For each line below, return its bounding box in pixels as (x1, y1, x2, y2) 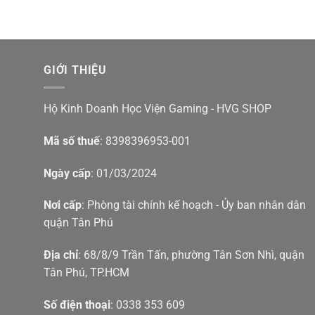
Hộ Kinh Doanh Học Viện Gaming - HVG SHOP (44, 101, 271, 115)
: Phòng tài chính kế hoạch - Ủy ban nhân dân (82, 198, 306, 212)
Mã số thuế (44, 134, 100, 148)
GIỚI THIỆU (44, 63, 108, 77)
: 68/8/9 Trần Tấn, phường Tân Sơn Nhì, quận (78, 248, 304, 262)
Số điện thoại (44, 297, 110, 311)
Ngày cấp (44, 166, 91, 180)
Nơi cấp (44, 198, 82, 212)
